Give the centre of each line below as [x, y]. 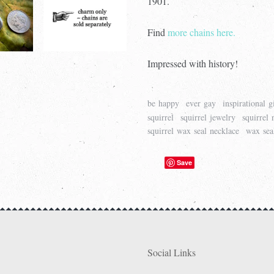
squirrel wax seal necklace [194, 131]
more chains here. [202, 32]
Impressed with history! [193, 63]
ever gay [201, 103]
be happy [164, 103]
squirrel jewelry [208, 117]
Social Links [172, 252]
